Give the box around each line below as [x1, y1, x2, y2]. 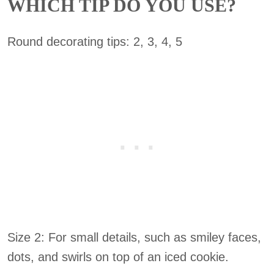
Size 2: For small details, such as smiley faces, [7, 231, 261, 244]
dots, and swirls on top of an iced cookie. [7, 250, 229, 264]
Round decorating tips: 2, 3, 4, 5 [7, 35, 182, 48]
